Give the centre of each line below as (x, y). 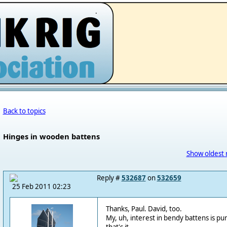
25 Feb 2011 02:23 (41, 186)
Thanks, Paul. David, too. (144, 209)
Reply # (109, 178)
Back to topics (24, 111)
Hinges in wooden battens (51, 136)
